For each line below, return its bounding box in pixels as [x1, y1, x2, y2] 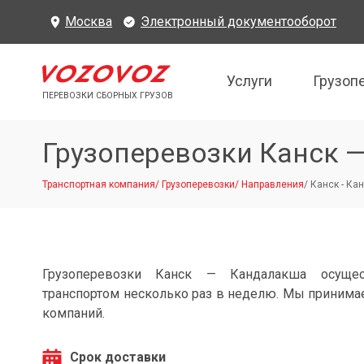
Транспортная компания [42, 179, 155, 190]
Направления [241, 179, 304, 190]
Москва [65, 14, 112, 29]
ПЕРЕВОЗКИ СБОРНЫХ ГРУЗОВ [42, 90, 173, 102]
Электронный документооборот [141, 14, 336, 29]
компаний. [42, 305, 105, 321]
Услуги [226, 71, 272, 89]
